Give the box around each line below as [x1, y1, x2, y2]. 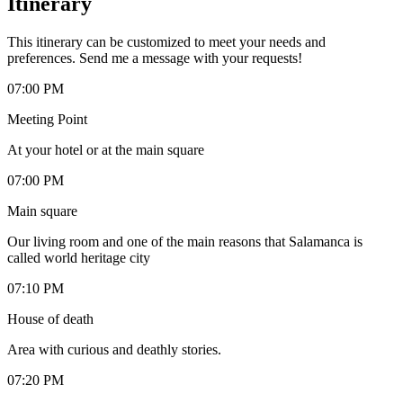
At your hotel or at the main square [7, 141, 204, 157]
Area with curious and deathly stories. [7, 341, 221, 357]
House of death [7, 310, 94, 327]
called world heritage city [7, 249, 150, 265]
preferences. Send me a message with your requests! [7, 49, 302, 66]
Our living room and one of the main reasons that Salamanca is [7, 233, 363, 249]
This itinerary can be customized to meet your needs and [7, 33, 326, 49]
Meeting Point [7, 111, 87, 127]
